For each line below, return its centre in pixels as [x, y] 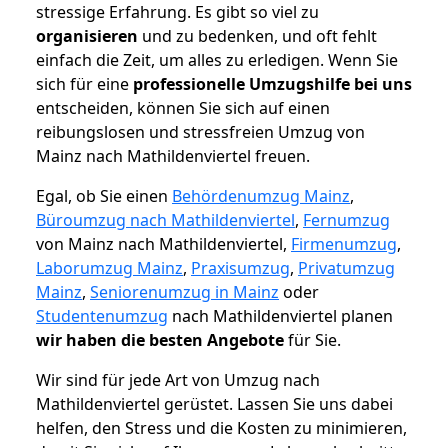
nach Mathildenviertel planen [280, 316]
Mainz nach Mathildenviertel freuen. [173, 156]
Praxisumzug [240, 268]
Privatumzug [346, 268]
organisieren [87, 36]
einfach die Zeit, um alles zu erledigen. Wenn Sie [217, 60]
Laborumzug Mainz [109, 268]
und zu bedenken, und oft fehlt [257, 36]
